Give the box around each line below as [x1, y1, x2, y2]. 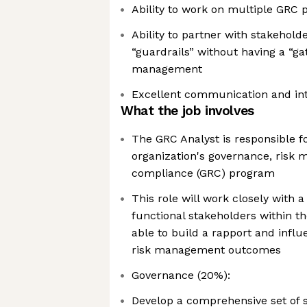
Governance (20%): [132, 269, 230, 282]
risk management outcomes [132, 243, 281, 256]
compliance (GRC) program [132, 167, 275, 180]
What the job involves [121, 103, 254, 119]
